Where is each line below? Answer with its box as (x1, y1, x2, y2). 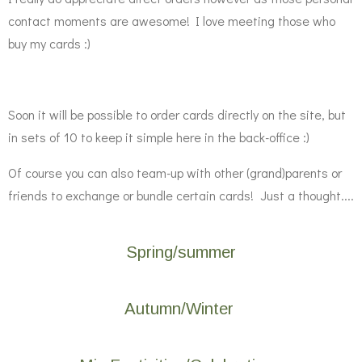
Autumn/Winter (124, 300, 238, 318)
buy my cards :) (8, 35, 90, 52)
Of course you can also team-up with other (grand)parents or (8, 164, 342, 181)
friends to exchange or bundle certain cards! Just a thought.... (8, 187, 354, 204)
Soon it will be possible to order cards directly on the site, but (8, 106, 346, 123)
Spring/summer (126, 243, 236, 261)
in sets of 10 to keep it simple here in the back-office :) (8, 128, 313, 145)
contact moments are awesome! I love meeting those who (8, 12, 335, 29)
